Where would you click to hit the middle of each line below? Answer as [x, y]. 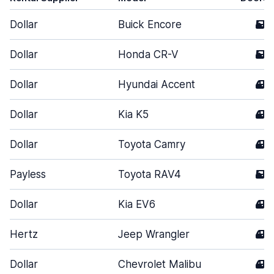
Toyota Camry [152, 144]
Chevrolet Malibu [160, 264]
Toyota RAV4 [150, 174]
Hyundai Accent [157, 84]
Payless [28, 174]
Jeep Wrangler [154, 234]
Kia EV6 [137, 204]
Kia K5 [133, 114]
